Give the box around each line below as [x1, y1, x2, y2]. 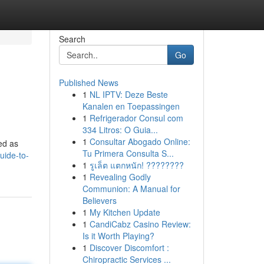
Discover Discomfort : [89, 242, 169, 253]
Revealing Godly [89, 171, 151, 183]
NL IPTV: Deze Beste [89, 88, 168, 100]
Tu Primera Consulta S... [82, 147, 174, 159]
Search [58, 33, 85, 45]
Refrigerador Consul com [89, 112, 183, 124]
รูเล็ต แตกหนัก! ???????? [89, 159, 184, 171]
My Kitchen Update [89, 206, 160, 218]
